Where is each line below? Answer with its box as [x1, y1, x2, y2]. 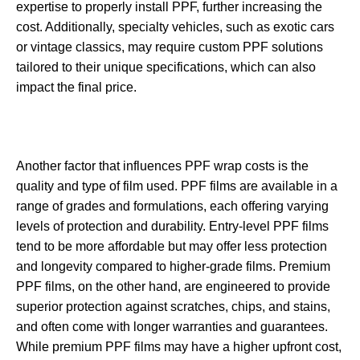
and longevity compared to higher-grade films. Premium [16, 259, 330, 273]
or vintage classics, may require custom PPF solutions [16, 39, 323, 54]
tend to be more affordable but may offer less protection [16, 239, 327, 253]
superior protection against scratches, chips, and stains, [16, 299, 330, 313]
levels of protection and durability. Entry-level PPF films [16, 219, 329, 233]
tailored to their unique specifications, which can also [16, 59, 316, 74]
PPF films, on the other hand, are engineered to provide [16, 279, 330, 293]
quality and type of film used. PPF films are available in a [16, 178, 337, 193]
